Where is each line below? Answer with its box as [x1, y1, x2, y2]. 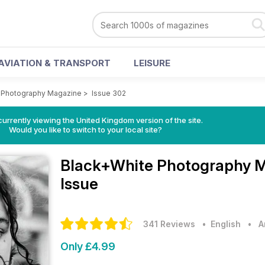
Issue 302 [92, 89, 126, 98]
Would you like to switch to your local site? [8, 125, 162, 134]
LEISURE [134, 57, 170, 69]
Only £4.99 [60, 240, 115, 253]
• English [198, 219, 241, 229]
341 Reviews [143, 219, 195, 229]
